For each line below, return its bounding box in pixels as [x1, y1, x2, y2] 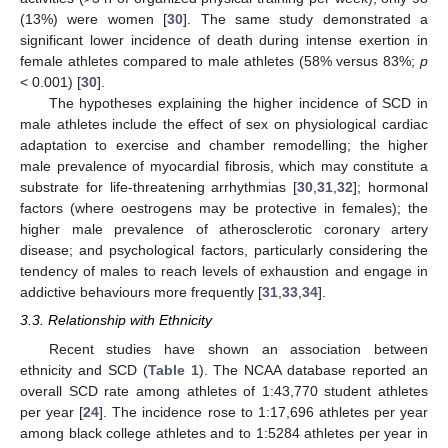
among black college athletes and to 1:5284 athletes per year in [20, 424, 428, 441]
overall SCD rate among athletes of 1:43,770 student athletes [20, 382, 428, 399]
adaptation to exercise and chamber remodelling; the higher [20, 137, 428, 154]
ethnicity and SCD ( [20, 361, 148, 378]
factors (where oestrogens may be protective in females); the [20, 200, 428, 217]
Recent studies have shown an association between [48, 340, 428, 357]
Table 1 [147, 361, 199, 378]
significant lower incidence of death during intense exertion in [20, 32, 428, 49]
